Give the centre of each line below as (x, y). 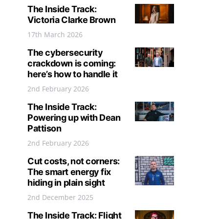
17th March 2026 (55, 34)
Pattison (44, 128)
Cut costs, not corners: (74, 161)
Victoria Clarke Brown (72, 20)
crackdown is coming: (72, 63)
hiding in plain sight (66, 183)
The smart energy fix (69, 172)
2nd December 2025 (60, 197)
